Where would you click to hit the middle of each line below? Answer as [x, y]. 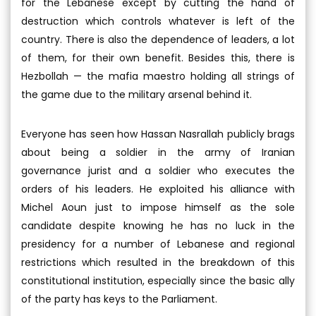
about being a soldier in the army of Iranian [158, 152]
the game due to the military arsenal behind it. [136, 95]
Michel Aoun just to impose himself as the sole [158, 207]
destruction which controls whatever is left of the [158, 21]
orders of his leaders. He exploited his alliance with [158, 189]
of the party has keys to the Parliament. [119, 299]
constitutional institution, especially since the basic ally [158, 281]
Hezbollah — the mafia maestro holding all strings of [158, 76]
